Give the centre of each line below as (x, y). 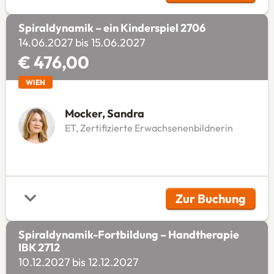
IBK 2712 (39, 247)
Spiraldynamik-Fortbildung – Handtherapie (128, 234)
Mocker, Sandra (104, 113)
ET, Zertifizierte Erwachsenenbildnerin (149, 128)
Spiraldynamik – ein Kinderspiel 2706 (112, 28)
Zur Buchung (211, 198)
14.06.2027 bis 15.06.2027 (81, 42)
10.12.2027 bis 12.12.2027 (78, 262)
